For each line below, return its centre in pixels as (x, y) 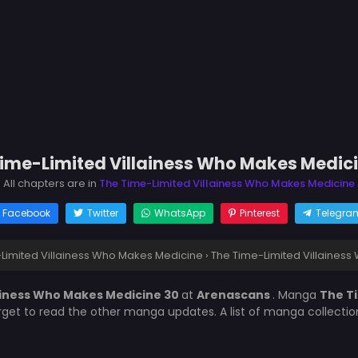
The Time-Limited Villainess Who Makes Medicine (227, 183)
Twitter (102, 213)
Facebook (26, 213)
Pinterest (259, 213)
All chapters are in (51, 183)
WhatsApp (179, 213)
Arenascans (234, 295)
